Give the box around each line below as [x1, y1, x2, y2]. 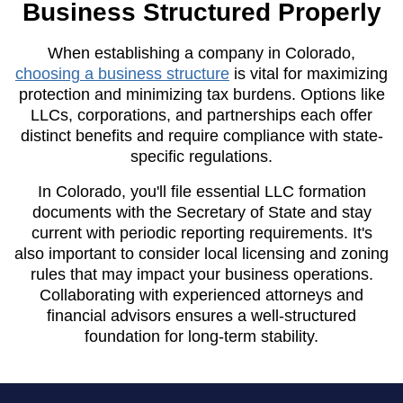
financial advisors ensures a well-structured [47, 306, 356, 325]
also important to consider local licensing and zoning [14, 244, 389, 263]
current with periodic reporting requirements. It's [31, 223, 372, 242]
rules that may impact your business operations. [30, 264, 373, 283]
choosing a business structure [15, 64, 229, 83]
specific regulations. [130, 147, 273, 166]
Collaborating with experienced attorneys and [40, 285, 363, 304]
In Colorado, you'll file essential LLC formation [37, 182, 366, 201]
